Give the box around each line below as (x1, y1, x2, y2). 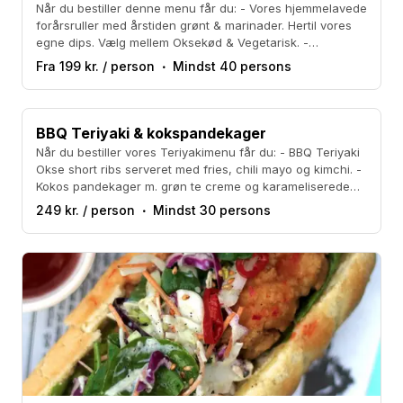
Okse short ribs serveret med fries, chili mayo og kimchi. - (36, 162, 362, 177)
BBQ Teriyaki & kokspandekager (36, 124, 266, 143)
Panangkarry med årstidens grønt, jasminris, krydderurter (36, 52, 359, 67)
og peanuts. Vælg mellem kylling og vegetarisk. (36, 69, 299, 85)
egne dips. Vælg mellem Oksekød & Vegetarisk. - (36, 35, 303, 50)
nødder (36, 196, 76, 211)
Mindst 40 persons (173, 58, 291, 75)
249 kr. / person (36, 202, 135, 219)
